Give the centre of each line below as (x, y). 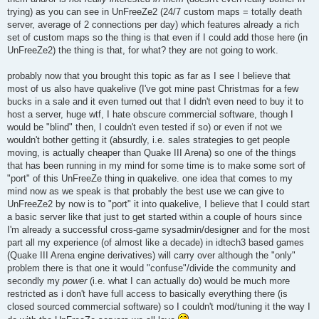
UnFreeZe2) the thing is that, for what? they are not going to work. (143, 51)
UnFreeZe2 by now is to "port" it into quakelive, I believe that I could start (158, 204)
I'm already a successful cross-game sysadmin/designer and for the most (158, 230)
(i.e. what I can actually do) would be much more (188, 281)
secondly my (35, 281)
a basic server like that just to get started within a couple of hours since (155, 217)
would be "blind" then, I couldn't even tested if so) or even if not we (145, 127)
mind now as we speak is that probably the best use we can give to (146, 192)
